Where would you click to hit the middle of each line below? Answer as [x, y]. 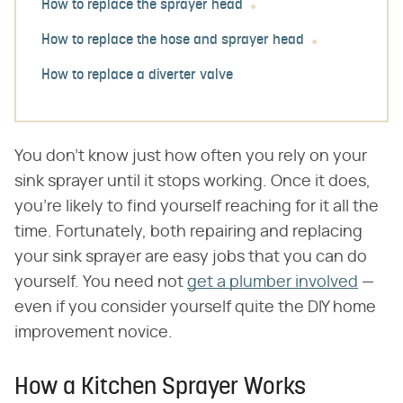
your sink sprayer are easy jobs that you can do [191, 257]
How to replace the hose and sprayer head [173, 41]
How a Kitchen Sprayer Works [160, 388]
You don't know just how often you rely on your [191, 157]
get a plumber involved [273, 282]
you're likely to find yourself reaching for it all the [197, 207]
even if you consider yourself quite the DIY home [195, 308]
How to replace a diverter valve [137, 76]
